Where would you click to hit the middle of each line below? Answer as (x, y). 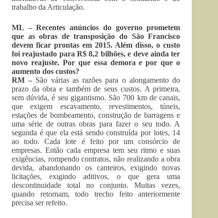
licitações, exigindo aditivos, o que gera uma (96, 176)
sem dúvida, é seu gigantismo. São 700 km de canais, (96, 98)
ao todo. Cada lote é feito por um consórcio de (96, 141)
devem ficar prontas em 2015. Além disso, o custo (96, 45)
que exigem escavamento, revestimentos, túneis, (96, 106)
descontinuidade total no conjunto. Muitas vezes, (96, 185)
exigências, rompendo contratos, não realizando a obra (96, 159)
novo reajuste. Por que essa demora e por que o (96, 63)
